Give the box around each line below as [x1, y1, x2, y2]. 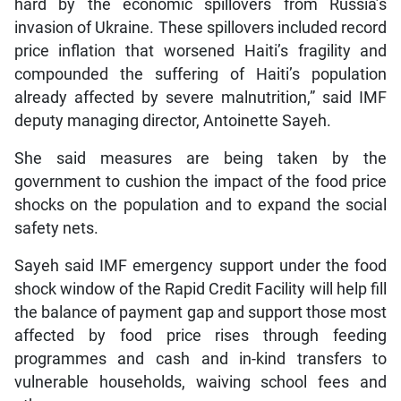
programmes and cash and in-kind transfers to [13, 349, 388, 368]
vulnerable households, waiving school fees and [13, 372, 388, 391]
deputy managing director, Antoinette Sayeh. [13, 111, 331, 130]
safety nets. [13, 218, 98, 237]
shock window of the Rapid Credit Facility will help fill [13, 279, 388, 298]
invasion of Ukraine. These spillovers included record [13, 18, 388, 37]
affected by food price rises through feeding [13, 326, 388, 345]
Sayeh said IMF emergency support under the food [13, 256, 388, 275]
